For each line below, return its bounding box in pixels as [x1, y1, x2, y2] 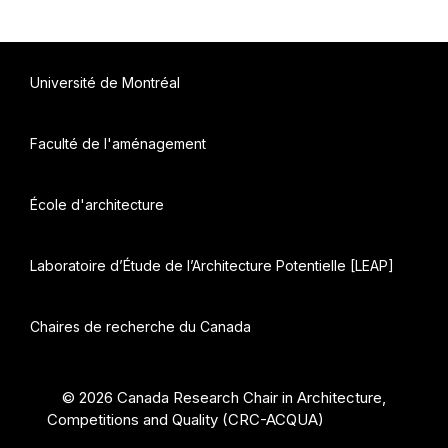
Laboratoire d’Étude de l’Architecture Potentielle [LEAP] [30, 257, 394, 274]
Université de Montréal [30, 74, 180, 91]
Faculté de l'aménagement [30, 135, 206, 152]
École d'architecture [30, 196, 164, 213]
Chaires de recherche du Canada [30, 318, 251, 335]
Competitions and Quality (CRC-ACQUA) [46, 410, 324, 429]
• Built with [323, 410, 402, 429]
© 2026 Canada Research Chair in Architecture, [62, 388, 386, 407]
